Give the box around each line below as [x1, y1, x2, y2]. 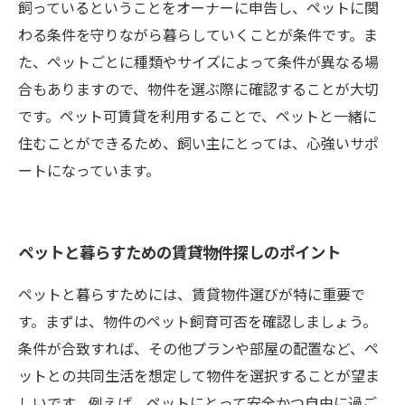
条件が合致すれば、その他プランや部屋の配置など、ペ [18, 337, 379, 359]
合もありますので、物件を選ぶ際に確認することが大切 [18, 78, 379, 99]
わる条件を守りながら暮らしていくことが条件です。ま [18, 24, 378, 45]
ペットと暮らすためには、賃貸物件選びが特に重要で [18, 283, 365, 305]
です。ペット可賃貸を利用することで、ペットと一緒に [18, 105, 377, 127]
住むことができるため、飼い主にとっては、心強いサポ [18, 132, 379, 154]
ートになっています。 [18, 159, 160, 181]
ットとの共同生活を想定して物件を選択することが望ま [18, 364, 380, 386]
